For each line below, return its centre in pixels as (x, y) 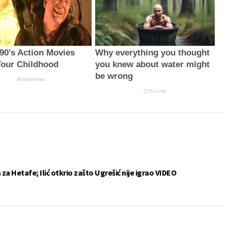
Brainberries (32, 79)
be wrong (114, 76)
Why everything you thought (152, 52)
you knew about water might (152, 64)
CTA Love (155, 91)
